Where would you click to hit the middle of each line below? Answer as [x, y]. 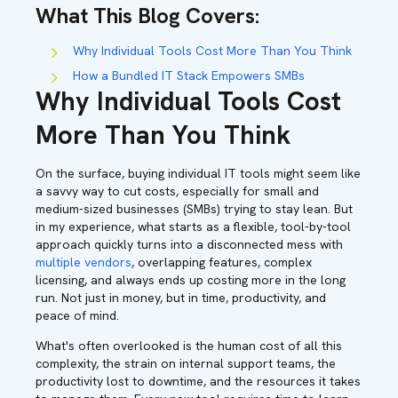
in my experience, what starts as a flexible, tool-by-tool [193, 227]
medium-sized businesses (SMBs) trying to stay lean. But [194, 209]
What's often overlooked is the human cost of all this [189, 346]
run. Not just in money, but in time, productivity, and [181, 298]
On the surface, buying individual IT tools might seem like [198, 173]
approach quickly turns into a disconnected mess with [189, 244]
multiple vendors [84, 262]
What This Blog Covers [145, 16]
